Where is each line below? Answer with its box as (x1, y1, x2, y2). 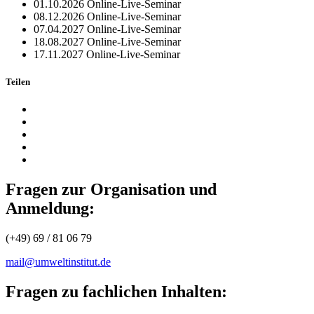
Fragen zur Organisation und (6, 179, 217, 198)
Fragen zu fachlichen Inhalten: (6, 282, 227, 301)
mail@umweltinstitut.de (6, 255, 111, 268)
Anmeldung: (6, 198, 95, 217)
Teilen (6, 76, 30, 87)
